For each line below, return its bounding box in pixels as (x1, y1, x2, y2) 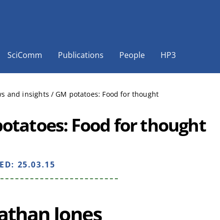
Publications (58, 50, 104, 60)
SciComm (7, 50, 42, 60)
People (119, 50, 145, 60)
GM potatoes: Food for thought (55, 89, 159, 99)
